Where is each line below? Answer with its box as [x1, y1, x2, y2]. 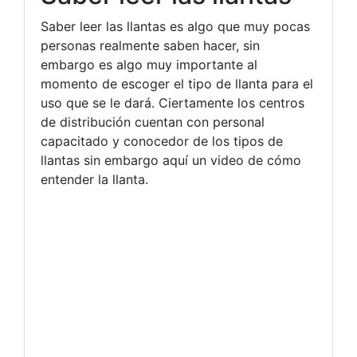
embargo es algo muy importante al [41, 56, 257, 73]
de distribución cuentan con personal [41, 113, 265, 130]
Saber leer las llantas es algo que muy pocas [41, 18, 310, 34]
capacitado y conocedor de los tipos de [41, 132, 283, 149]
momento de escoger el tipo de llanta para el [41, 75, 313, 92]
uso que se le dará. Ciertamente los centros [41, 94, 304, 111]
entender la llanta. [41, 171, 148, 187]
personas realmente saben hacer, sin [41, 37, 260, 53]
